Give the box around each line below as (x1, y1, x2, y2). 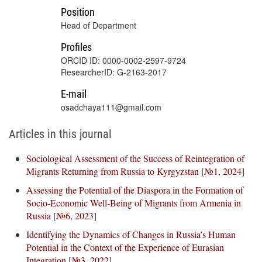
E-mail (60, 88, 87, 100)
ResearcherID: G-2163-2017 (60, 66, 167, 78)
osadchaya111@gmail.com (60, 101, 161, 113)
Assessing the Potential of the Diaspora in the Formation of (26, 184, 243, 196)
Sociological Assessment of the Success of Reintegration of (26, 152, 244, 164)
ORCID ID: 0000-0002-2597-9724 (60, 54, 186, 66)
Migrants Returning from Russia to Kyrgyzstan (26, 165, 199, 177)
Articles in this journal (9, 127, 112, 141)
